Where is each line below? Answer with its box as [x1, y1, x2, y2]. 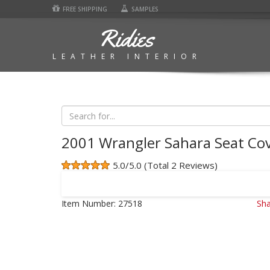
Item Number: [61, 198, 116, 209]
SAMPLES [131, 5, 159, 13]
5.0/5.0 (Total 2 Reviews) [113, 159, 218, 171]
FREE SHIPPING [63, 5, 107, 13]
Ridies [98, 23, 154, 54]
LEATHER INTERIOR [52, 51, 202, 61]
